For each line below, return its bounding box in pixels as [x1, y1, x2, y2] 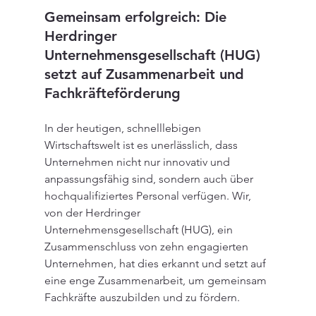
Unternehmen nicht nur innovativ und [44, 155, 233, 169]
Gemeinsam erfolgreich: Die [44, 8, 231, 26]
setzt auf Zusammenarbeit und [44, 66, 248, 83]
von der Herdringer [44, 206, 143, 220]
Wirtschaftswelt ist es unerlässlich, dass [44, 138, 241, 152]
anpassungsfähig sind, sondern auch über [44, 172, 256, 186]
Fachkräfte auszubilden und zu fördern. [44, 291, 240, 305]
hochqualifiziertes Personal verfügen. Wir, [44, 189, 254, 203]
